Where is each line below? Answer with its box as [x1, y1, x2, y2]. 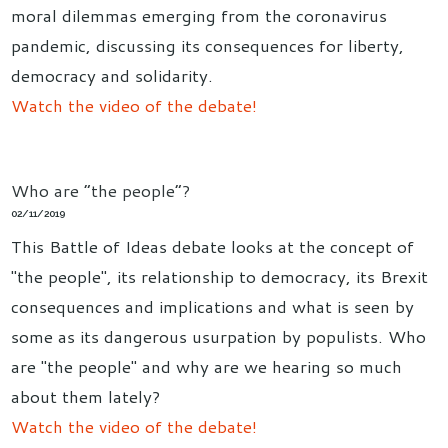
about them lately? [11, 384, 161, 409]
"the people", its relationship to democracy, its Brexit [11, 264, 429, 289]
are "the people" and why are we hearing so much [11, 354, 403, 379]
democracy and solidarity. [11, 62, 214, 87]
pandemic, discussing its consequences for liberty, [11, 32, 405, 57]
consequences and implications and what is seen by [11, 294, 415, 319]
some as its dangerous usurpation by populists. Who [11, 324, 427, 349]
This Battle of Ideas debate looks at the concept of [11, 234, 415, 259]
